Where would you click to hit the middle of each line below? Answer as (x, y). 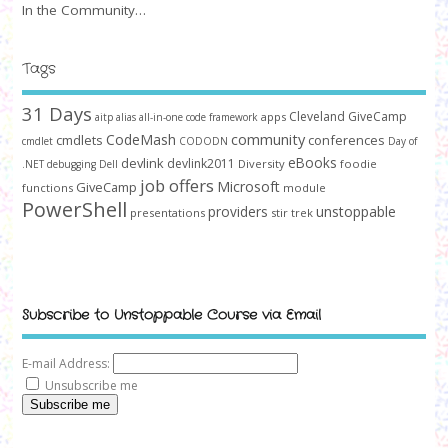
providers (237, 211)
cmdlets (79, 139)
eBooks (312, 162)
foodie (358, 163)
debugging (71, 163)
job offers (176, 185)
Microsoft (248, 186)
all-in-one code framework (198, 116)
